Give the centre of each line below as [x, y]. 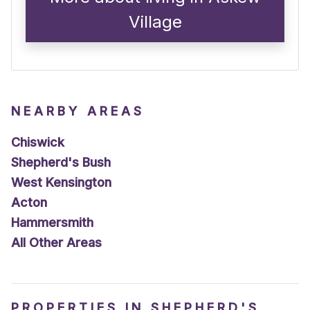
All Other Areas [56, 243]
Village [155, 22]
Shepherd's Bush [61, 163]
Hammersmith [52, 223]
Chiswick [38, 143]
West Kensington [61, 183]
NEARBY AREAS [78, 111]
